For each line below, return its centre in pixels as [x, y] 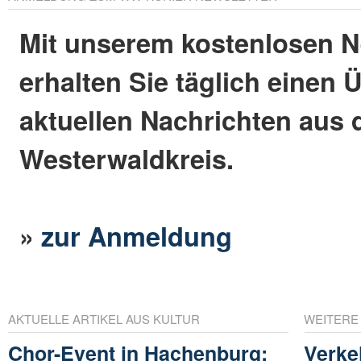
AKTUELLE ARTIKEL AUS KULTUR [104, 319]
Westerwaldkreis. [127, 158]
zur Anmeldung [137, 235]
